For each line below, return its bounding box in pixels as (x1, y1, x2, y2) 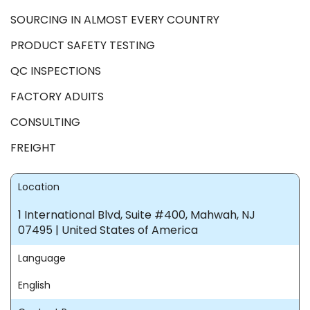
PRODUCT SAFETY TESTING (10, 37, 155, 53)
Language (18, 251, 66, 265)
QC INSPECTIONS (10, 63, 101, 79)
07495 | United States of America (18, 222, 198, 238)
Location (18, 180, 60, 194)
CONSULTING (10, 114, 80, 130)
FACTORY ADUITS (10, 89, 104, 104)
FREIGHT (10, 140, 56, 156)
